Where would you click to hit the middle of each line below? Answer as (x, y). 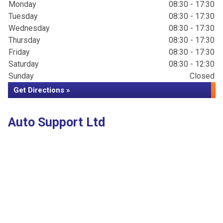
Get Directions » (42, 90)
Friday (19, 52)
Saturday (24, 64)
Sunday (21, 76)
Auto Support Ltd (56, 122)
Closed (202, 76)
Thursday (24, 40)
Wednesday (29, 28)
